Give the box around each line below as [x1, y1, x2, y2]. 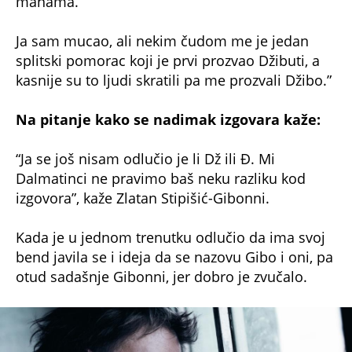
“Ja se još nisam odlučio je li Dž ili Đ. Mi [16, 149, 275, 169]
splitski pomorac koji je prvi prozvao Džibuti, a [16, 50, 320, 70]
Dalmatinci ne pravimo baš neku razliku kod [16, 169, 306, 189]
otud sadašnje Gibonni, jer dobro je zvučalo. [16, 267, 307, 287]
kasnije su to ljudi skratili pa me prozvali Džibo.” [16, 70, 332, 90]
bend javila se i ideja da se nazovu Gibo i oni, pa [16, 247, 333, 267]
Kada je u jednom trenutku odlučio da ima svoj [16, 228, 325, 247]
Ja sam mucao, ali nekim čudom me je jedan [16, 31, 309, 50]
